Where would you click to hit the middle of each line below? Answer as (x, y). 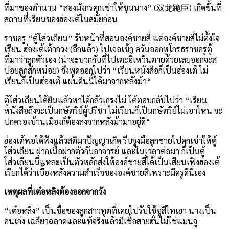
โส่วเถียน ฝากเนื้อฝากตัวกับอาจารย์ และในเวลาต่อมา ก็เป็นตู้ (105, 151)
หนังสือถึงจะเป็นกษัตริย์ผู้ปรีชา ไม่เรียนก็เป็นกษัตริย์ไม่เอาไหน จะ (113, 110)
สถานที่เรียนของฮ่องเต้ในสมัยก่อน (61, 19)
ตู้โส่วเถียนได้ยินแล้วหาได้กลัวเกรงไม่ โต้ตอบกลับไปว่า (94, 100)
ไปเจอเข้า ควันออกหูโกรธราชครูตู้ (156, 49)
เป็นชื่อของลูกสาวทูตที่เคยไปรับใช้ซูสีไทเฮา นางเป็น (129, 210)
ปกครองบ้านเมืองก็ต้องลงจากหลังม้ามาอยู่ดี (75, 121)
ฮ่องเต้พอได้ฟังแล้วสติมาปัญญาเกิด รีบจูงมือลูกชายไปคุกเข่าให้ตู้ (110, 140)
